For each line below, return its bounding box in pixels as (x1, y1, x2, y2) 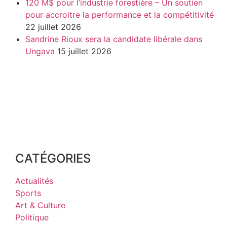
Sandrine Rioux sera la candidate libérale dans (25, 33, 202, 44)
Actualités (15, 175, 53, 186)
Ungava (25, 46, 55, 56)
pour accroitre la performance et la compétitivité (25, 9, 214, 20)
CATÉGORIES (15, 150, 91, 166)
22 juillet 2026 (25, 21, 81, 32)
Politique (15, 212, 49, 222)
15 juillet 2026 (57, 46, 111, 56)
